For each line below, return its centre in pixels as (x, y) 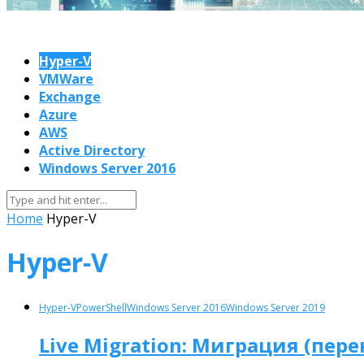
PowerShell (102, 307)
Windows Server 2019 (275, 307)
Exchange (70, 96)
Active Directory (92, 150)
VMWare (66, 78)
